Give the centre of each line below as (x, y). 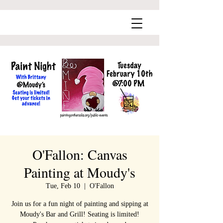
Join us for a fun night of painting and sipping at (80, 204)
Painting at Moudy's (80, 172)
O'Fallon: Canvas (80, 154)
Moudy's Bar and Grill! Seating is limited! (80, 214)
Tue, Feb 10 (63, 186)
